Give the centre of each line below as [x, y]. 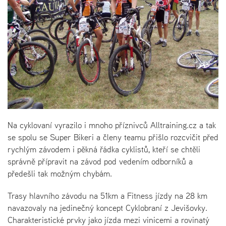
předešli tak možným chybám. [60, 173]
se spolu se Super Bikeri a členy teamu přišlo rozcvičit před [113, 137]
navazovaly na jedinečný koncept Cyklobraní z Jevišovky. [107, 208]
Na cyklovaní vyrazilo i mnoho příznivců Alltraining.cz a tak [112, 125]
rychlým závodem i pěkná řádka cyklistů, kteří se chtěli [104, 149]
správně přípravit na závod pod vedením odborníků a [100, 161]
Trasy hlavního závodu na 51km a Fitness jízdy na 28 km [107, 195]
